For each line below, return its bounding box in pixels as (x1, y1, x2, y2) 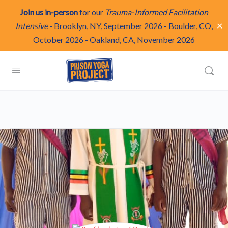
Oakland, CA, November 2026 (90, 35, 195, 44)
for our (78, 7, 105, 17)
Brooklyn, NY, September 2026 (54, 21, 162, 31)
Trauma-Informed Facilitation (105, 7, 208, 17)
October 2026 (33, 35, 83, 44)
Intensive (15, 21, 48, 31)
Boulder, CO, (168, 21, 213, 31)
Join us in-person (20, 7, 78, 17)
